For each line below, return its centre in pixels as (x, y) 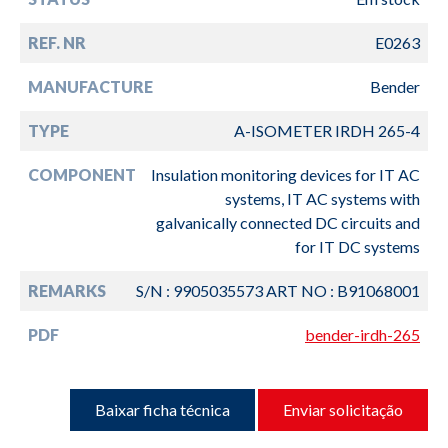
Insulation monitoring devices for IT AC (285, 174)
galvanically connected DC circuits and (288, 222)
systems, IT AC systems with (322, 198)
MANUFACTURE (90, 86)
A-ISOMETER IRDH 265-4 (327, 130)
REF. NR (57, 42)
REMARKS (67, 290)
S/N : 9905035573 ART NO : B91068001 (278, 290)
